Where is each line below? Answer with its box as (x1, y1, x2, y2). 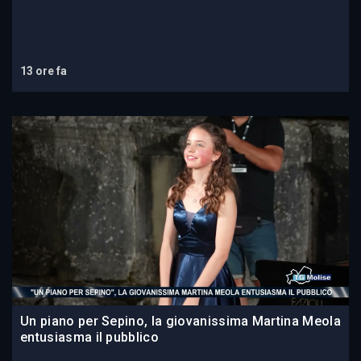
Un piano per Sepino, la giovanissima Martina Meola (20, 313, 342, 330)
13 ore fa (20, 64, 67, 78)
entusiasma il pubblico (20, 330, 160, 346)
